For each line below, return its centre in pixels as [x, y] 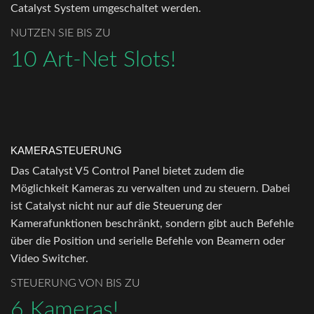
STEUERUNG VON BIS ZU [75, 283]
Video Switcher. [49, 258]
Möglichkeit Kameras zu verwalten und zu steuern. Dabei [150, 188]
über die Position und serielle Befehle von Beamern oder [148, 241]
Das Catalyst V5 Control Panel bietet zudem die [127, 171]
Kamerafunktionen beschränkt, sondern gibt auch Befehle [152, 223]
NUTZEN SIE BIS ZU [61, 33]
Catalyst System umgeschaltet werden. [106, 9]
